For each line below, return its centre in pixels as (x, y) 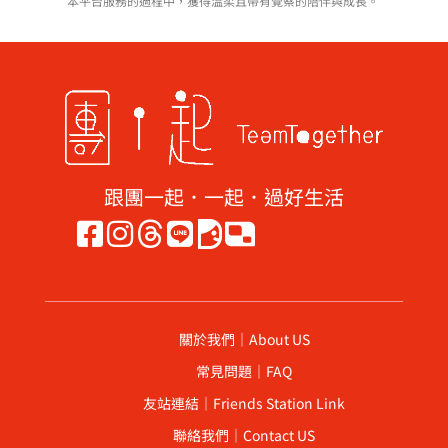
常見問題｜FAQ (244, 371)
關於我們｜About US (244, 339)
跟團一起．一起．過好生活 (224, 197)
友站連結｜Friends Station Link (244, 403)
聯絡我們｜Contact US (244, 435)
